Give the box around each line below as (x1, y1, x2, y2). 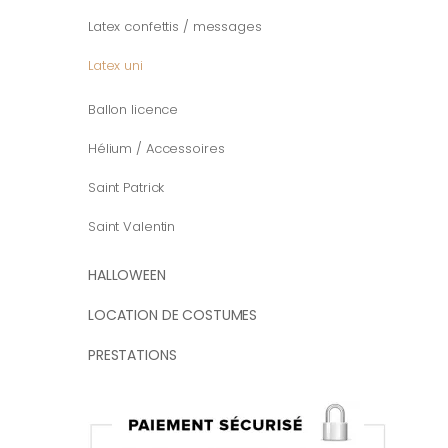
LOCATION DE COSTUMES (88, 305, 258, 326)
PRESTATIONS (88, 345, 177, 366)
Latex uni (88, 56, 143, 76)
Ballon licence (88, 100, 179, 120)
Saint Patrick (88, 178, 165, 198)
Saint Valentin (88, 217, 176, 237)
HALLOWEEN (88, 265, 166, 286)
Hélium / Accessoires (88, 139, 225, 159)
